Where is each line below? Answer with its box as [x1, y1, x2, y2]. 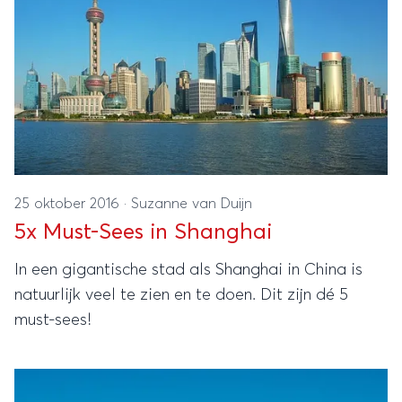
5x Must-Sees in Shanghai [14, 222, 272, 243]
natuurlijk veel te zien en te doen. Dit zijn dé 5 [14, 287, 348, 303]
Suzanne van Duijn [131, 197, 252, 211]
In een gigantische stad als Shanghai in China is [14, 262, 363, 278]
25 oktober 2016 [14, 197, 124, 211]
